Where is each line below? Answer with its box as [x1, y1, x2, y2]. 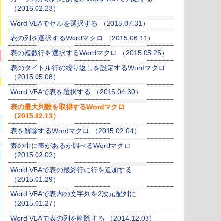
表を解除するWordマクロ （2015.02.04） [10, 127, 141, 135]
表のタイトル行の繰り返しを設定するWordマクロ [10, 64, 165, 72]
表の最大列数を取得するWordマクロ [10, 103, 125, 111]
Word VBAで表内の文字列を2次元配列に [10, 190, 136, 198]
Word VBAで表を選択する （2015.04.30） [10, 88, 142, 96]
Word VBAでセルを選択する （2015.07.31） [10, 19, 149, 28]
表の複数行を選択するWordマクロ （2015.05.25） [10, 49, 168, 57]
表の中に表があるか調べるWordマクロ [10, 142, 131, 150]
